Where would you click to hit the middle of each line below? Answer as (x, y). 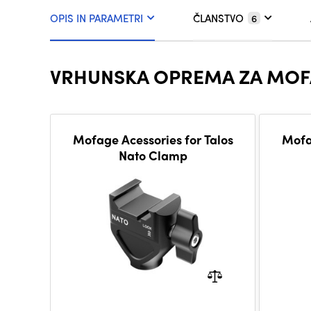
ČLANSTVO (218, 18)
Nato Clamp (153, 155)
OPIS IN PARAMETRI (96, 18)
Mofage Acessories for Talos (153, 140)
